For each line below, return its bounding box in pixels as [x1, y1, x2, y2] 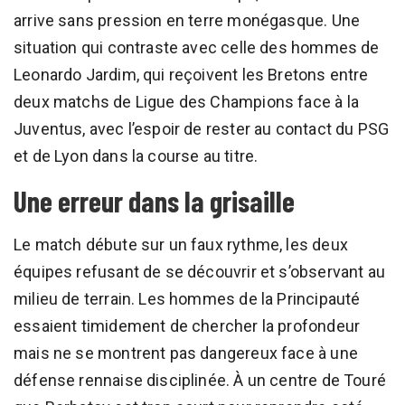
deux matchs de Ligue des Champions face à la [14, 91, 359, 111]
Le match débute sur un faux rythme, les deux [14, 234, 348, 254]
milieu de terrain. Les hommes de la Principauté [14, 288, 361, 308]
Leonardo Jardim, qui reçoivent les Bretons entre [14, 64, 369, 84]
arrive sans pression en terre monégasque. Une [14, 10, 361, 30]
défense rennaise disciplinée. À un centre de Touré [14, 370, 386, 390]
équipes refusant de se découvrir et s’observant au [14, 261, 385, 281]
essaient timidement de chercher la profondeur [14, 316, 361, 335]
